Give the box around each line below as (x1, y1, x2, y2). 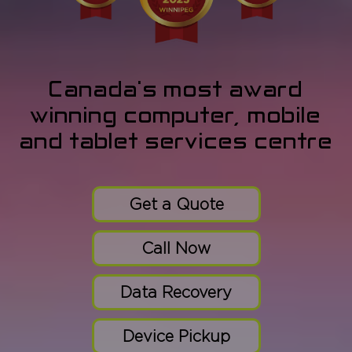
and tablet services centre (19, 129, 333, 153)
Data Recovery (120, 283, 232, 300)
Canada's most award (49, 77, 303, 101)
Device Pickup (122, 327, 230, 344)
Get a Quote (128, 195, 224, 212)
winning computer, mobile (31, 103, 321, 127)
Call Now (141, 239, 211, 256)
